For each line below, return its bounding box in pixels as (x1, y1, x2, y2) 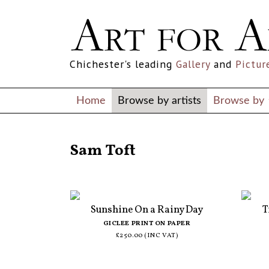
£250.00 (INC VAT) (115, 231, 178, 240)
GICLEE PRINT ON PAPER (103, 219, 191, 228)
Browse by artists (118, 95, 201, 106)
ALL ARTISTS (70, 133, 112, 141)
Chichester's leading (70, 57, 176, 71)
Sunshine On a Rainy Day (90, 202, 203, 217)
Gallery (176, 57, 210, 71)
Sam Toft (70, 141, 136, 162)
